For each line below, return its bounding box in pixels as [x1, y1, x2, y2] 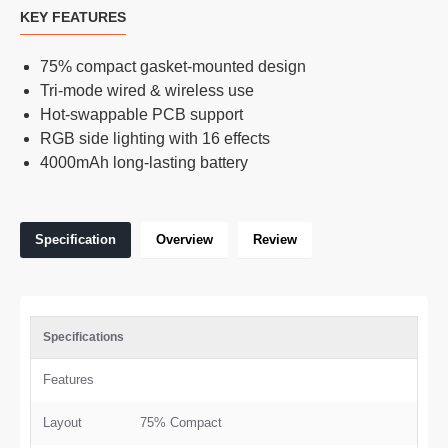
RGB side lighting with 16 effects [40, 130, 270, 147]
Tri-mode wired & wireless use [40, 82, 254, 99]
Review [253, 232, 297, 247]
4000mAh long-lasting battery [40, 154, 248, 171]
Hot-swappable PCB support [40, 106, 243, 123]
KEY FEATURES [20, 9, 126, 25]
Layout [43, 415, 82, 430]
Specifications [43, 330, 124, 344]
